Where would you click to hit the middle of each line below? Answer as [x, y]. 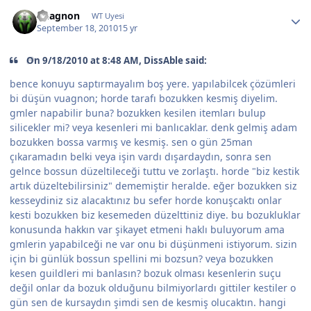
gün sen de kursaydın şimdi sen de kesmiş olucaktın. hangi [148, 303]
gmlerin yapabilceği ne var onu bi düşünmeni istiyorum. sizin [153, 244]
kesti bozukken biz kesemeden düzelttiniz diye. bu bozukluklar [155, 215]
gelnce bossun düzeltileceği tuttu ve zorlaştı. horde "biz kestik [154, 171]
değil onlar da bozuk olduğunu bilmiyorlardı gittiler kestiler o [153, 288]
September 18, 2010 [78, 28]
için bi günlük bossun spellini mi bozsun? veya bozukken [142, 259]
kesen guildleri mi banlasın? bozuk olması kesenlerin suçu [145, 274]
